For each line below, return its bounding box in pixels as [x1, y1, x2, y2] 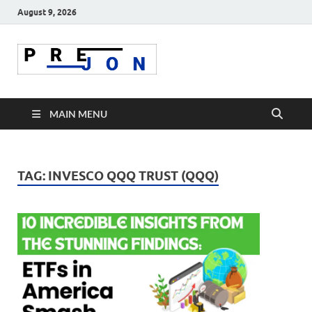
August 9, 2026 [17, 6, 77, 17]
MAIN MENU [49, 108, 107, 120]
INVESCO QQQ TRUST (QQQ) [48, 169, 219, 184]
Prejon [167, 55, 248, 89]
